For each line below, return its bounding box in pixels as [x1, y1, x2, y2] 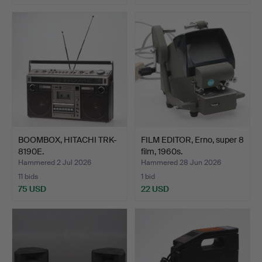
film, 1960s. [141, 146, 182, 157]
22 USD [141, 183, 169, 194]
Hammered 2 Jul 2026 [18, 157, 91, 167]
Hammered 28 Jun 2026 [141, 157, 221, 167]
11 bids [18, 171, 38, 181]
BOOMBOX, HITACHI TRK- [18, 134, 117, 145]
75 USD [18, 183, 46, 194]
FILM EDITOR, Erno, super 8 [141, 134, 244, 145]
